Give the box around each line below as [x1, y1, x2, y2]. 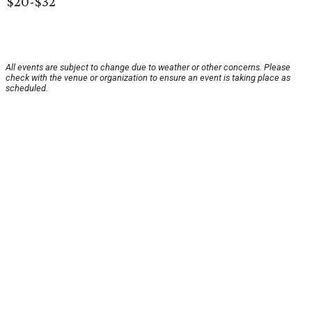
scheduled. [6, 83, 48, 94]
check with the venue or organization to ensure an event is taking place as [6, 72, 290, 84]
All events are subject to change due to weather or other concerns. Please [6, 62, 290, 73]
